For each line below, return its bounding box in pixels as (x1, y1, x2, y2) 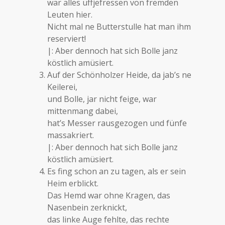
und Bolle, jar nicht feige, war (47, 93, 157, 104)
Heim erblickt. (47, 178, 99, 189)
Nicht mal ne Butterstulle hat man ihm (47, 21, 191, 32)
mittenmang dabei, (47, 105, 119, 117)
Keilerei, (47, 81, 78, 92)
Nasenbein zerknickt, (47, 202, 128, 213)
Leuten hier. (47, 9, 93, 20)
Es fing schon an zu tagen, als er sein (47, 166, 186, 177)
